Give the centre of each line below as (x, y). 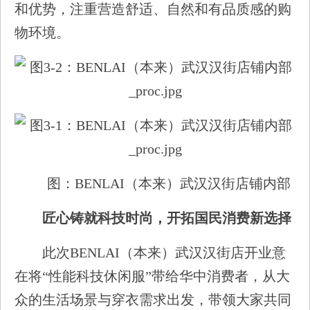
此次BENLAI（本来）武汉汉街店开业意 (164, 253)
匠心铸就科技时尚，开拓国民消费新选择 (167, 218)
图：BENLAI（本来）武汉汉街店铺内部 (169, 183)
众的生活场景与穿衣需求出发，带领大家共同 (153, 300)
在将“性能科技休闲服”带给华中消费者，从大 (152, 276)
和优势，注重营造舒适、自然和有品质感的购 (153, 9)
